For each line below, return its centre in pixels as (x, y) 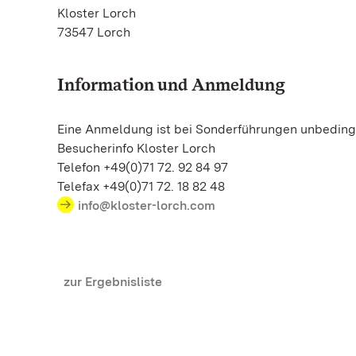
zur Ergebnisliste (113, 282)
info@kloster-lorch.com (147, 205)
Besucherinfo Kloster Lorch (136, 148)
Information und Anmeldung (171, 84)
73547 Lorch (94, 32)
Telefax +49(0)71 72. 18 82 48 (141, 186)
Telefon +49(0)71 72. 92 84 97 (143, 167)
